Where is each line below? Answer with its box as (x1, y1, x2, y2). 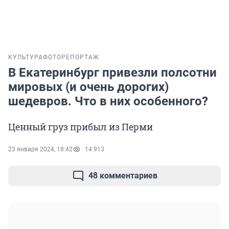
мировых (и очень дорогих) (8, 80, 169, 95)
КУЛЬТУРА (8, 54, 43, 61)
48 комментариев (88, 171, 157, 181)
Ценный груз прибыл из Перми (8, 121, 153, 133)
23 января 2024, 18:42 (8, 146, 73, 153)
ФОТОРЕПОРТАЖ (43, 54, 99, 61)
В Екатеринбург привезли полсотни (8, 65, 217, 80)
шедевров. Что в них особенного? (8, 94, 208, 109)
